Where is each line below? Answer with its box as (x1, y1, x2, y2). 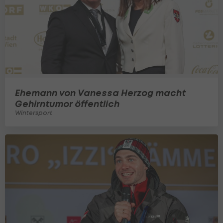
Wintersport (15, 109, 52, 116)
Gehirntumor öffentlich (15, 98, 119, 110)
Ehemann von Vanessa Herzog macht (15, 87, 186, 99)
